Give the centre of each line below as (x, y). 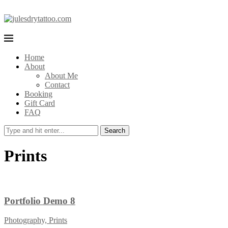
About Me (61, 76)
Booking (38, 94)
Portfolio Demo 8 (40, 201)
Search (115, 131)
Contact (57, 85)
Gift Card (40, 103)
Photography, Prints (36, 220)
